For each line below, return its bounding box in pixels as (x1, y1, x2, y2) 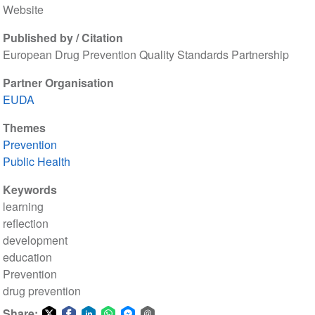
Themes (2, 120, 46, 136)
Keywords (2, 181, 57, 198)
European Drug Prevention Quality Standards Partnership (2, 46, 289, 63)
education (2, 249, 52, 266)
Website (2, 1, 44, 18)
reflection (2, 215, 49, 232)
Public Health (2, 153, 70, 170)
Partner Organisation (2, 75, 114, 91)
